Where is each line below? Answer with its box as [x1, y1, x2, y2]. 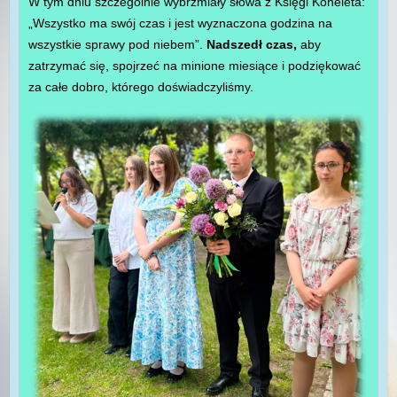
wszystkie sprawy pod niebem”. [27, 37, 206, 52]
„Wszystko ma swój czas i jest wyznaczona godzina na [27, 16, 332, 31]
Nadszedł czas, [206, 37, 300, 52]
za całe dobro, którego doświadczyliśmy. [27, 80, 253, 95]
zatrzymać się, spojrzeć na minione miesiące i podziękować [27, 58, 361, 74]
